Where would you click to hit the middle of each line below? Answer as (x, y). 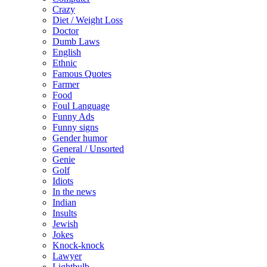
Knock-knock (78, 246)
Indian (64, 203)
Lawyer (67, 256)
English (67, 52)
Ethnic (65, 63)
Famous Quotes (82, 74)
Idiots (63, 181)
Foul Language (81, 106)
